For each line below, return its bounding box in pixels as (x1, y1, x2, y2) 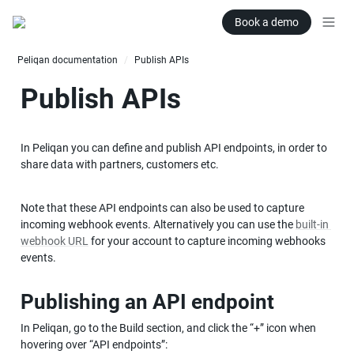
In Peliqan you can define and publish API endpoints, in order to (21, 141, 327, 154)
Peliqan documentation (17, 54, 118, 66)
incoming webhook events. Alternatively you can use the (21, 218, 296, 231)
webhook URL (21, 235, 88, 247)
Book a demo (235, 16, 299, 28)
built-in (296, 218, 329, 231)
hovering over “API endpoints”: (21, 337, 168, 351)
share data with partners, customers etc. (21, 158, 219, 171)
